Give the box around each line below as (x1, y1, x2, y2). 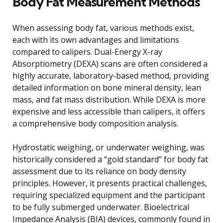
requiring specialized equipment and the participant (12, 189, 205, 201)
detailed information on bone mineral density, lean (12, 82, 201, 93)
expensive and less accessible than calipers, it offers (12, 106, 205, 117)
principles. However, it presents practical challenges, (12, 177, 207, 189)
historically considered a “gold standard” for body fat (12, 153, 208, 165)
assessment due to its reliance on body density (12, 165, 186, 177)
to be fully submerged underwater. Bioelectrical (12, 201, 189, 213)
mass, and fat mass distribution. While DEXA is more (12, 94, 206, 105)
